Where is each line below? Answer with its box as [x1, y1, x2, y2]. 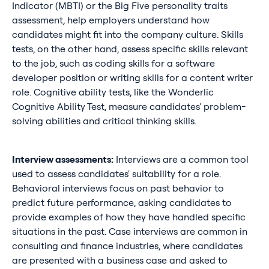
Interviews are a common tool [113, 153, 249, 166]
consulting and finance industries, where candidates [11, 240, 243, 252]
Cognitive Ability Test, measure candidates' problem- [11, 100, 246, 113]
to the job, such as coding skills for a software [11, 57, 215, 70]
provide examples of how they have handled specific [11, 211, 246, 223]
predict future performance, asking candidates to [11, 196, 232, 209]
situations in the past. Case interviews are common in [11, 225, 247, 238]
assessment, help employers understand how [11, 14, 210, 26]
